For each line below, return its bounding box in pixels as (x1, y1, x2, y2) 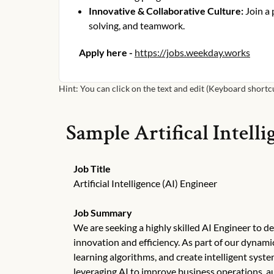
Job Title (73, 163, 111, 174)
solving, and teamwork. (89, 20, 185, 31)
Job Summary (73, 207, 132, 218)
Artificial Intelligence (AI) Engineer (73, 177, 217, 189)
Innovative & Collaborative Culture (89, 5, 241, 17)
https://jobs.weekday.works (135, 46, 250, 58)
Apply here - (79, 46, 133, 58)
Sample (66, 119, 134, 147)
